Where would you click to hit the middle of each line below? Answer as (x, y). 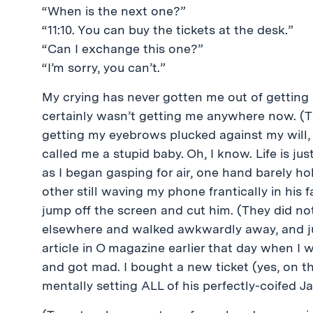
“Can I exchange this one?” (123, 49)
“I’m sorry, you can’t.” (104, 67)
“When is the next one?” (114, 11)
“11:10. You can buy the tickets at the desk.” (168, 30)
